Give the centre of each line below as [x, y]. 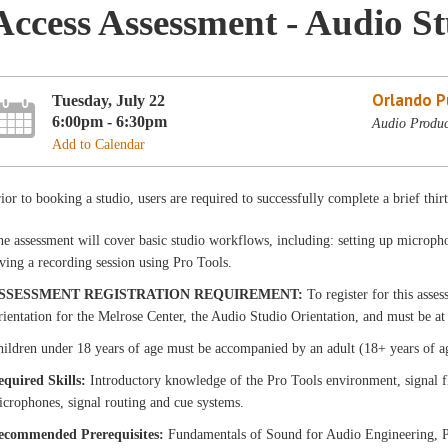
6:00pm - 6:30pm [110, 121]
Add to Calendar [99, 144]
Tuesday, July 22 [109, 100]
